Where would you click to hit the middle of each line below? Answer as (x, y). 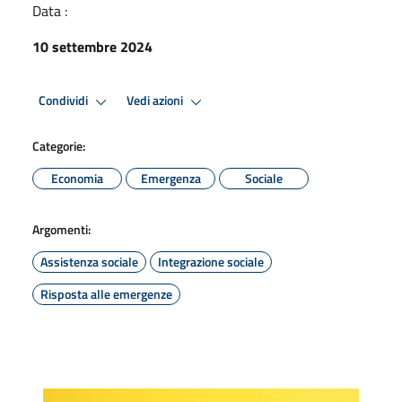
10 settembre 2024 (92, 46)
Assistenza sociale (89, 261)
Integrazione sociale (211, 261)
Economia (77, 178)
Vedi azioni (156, 101)
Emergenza (170, 178)
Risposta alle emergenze (106, 293)
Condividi (65, 101)
